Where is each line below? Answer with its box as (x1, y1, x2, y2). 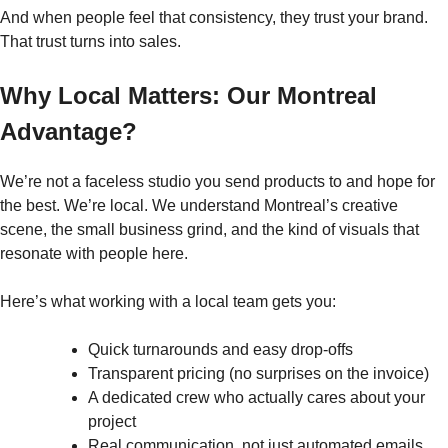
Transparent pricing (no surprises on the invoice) (88, 365, 429, 383)
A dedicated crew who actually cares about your (88, 389, 425, 407)
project (88, 413, 136, 431)
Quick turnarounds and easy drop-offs (88, 341, 353, 359)
